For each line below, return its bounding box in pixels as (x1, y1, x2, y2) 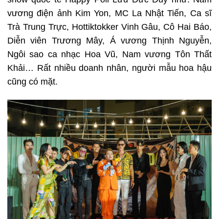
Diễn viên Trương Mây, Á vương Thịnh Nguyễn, (7, 35, 212, 45)
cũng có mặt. (7, 76, 58, 87)
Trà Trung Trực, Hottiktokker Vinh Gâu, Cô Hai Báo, (7, 22, 212, 32)
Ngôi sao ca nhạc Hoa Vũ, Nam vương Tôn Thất (7, 49, 212, 59)
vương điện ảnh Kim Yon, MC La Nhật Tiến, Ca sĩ (7, 8, 212, 18)
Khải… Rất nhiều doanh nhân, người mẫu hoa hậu (7, 63, 212, 73)
